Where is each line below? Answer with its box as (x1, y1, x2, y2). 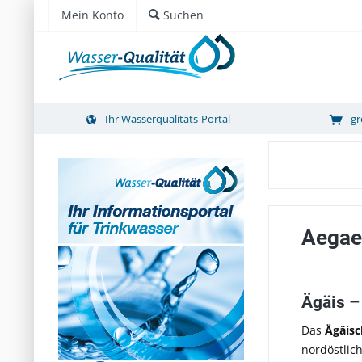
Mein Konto (61, 7, 124, 23)
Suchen (163, 7, 204, 23)
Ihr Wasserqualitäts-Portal (105, 111, 230, 126)
